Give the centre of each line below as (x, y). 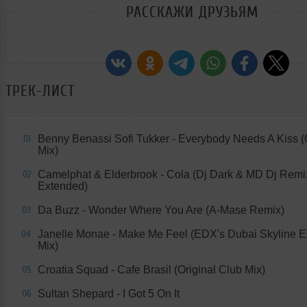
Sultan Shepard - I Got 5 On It (109, 293)
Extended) (63, 186)
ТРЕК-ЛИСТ (40, 90)
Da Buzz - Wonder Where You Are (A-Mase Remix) (161, 210)
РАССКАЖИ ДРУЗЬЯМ (192, 12)
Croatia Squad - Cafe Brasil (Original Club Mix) (151, 269)
